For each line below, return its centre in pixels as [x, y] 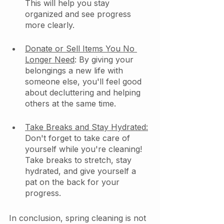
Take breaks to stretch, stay [79, 160]
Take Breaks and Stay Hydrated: [86, 127]
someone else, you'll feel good [84, 82]
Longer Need [50, 60]
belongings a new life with [75, 71]
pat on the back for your [73, 182]
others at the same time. [70, 104]
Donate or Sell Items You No [81, 49]
